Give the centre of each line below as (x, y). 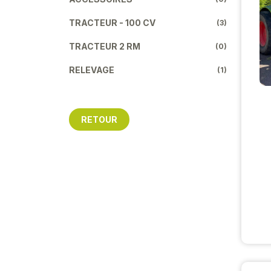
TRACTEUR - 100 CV (112, 22)
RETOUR (99, 119)
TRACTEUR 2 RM (105, 46)
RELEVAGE (92, 70)
